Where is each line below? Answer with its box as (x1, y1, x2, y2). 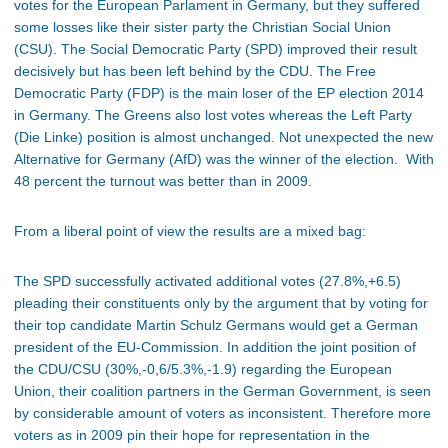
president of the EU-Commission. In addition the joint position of (14, 339, 416, 355)
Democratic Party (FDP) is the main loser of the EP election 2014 (14, 85, 424, 101)
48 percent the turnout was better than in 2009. (14, 173, 312, 189)
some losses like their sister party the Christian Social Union (14, 19, 391, 35)
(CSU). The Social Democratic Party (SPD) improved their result (14, 41, 417, 57)
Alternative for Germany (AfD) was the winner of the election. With (14, 151, 434, 167)
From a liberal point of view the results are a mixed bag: (14, 223, 366, 239)
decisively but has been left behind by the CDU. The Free (14, 63, 376, 79)
